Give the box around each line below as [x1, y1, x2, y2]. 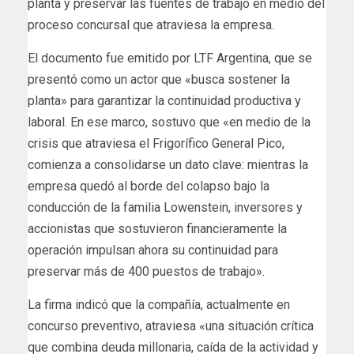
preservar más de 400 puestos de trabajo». [28, 264, 265, 280]
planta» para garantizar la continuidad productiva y [28, 93, 301, 109]
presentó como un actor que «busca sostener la [28, 72, 290, 88]
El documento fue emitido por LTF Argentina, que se [28, 51, 312, 66]
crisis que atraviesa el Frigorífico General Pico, [28, 136, 284, 152]
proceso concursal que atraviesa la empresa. [28, 17, 274, 33]
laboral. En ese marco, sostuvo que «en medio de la [28, 115, 311, 130]
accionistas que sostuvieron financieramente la [28, 221, 287, 237]
